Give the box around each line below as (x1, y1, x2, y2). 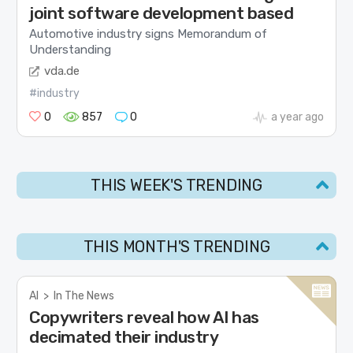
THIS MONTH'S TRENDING (83, 236, 270, 256)
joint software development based (29, 3, 294, 24)
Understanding (29, 43, 112, 58)
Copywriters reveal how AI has (29, 307, 259, 327)
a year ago (270, 110, 324, 124)
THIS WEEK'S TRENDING (91, 175, 262, 195)
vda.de (44, 63, 80, 78)
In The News (54, 288, 115, 303)
